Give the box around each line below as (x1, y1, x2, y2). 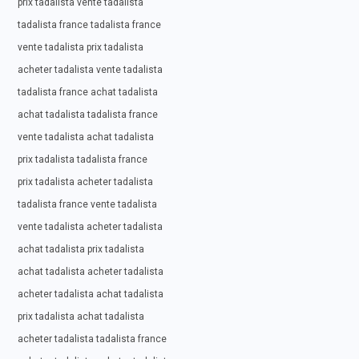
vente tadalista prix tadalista (18, 42, 143, 53)
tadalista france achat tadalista (18, 87, 158, 98)
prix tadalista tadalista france (18, 154, 147, 165)
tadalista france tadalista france (18, 19, 161, 30)
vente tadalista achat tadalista (18, 131, 154, 143)
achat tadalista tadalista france (18, 109, 158, 120)
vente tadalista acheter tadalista (18, 221, 163, 232)
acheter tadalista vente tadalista (18, 64, 163, 75)
